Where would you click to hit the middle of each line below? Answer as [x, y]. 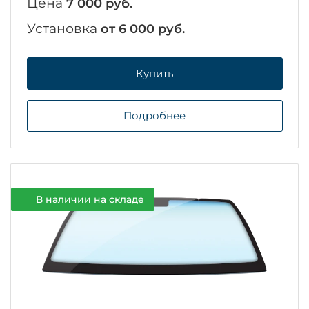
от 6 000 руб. [142, 29]
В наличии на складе [90, 199]
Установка [63, 29]
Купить [154, 73]
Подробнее [154, 116]
